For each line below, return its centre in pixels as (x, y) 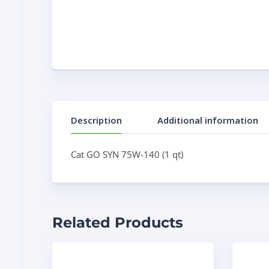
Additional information (208, 120)
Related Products (118, 222)
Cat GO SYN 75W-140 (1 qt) (127, 154)
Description (96, 120)
